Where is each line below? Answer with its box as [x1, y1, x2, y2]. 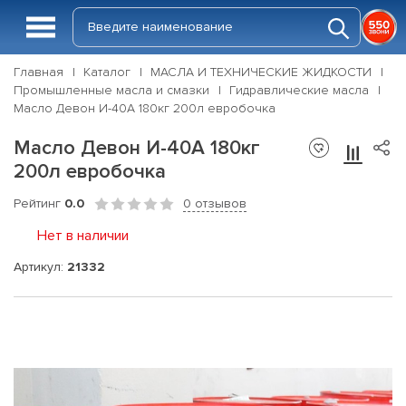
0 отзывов [183, 196, 246, 211]
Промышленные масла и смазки [14, 82, 209, 98]
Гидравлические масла [229, 82, 369, 98]
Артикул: [14, 258, 67, 275]
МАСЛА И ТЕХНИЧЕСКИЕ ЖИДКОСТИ [150, 64, 372, 80]
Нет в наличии [37, 227, 129, 245]
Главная [14, 64, 63, 80]
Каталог [83, 64, 130, 80]
